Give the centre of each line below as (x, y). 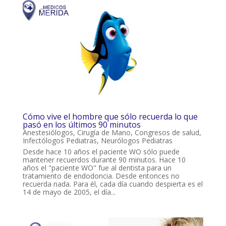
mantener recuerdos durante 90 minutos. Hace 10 (104, 159)
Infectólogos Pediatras (60, 140)
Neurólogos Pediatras (136, 140)
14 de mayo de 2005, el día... (69, 192)
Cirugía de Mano (104, 132)
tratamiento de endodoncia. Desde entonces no (101, 176)
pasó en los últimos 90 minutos (81, 124)
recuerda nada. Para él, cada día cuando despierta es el (112, 184)
